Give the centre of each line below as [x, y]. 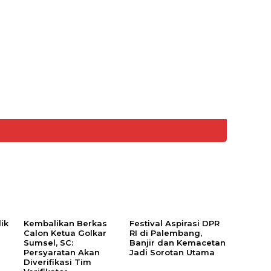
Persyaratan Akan [62, 253]
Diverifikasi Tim [58, 262]
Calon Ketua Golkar [65, 233]
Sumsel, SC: [49, 243]
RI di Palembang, [166, 233]
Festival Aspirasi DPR [175, 224]
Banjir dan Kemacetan [178, 243]
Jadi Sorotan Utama [174, 253]
